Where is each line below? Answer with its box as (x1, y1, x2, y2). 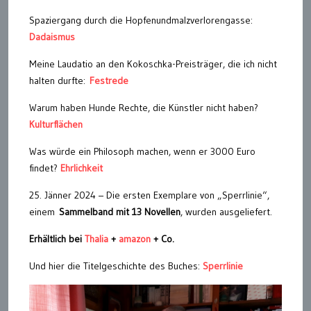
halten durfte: (29, 74, 90, 87)
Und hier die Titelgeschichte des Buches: (29, 260, 200, 273)
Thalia (85, 233, 108, 246)
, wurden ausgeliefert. (180, 205, 272, 219)
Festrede (90, 74, 128, 87)
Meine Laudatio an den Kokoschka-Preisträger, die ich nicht (29, 58, 277, 71)
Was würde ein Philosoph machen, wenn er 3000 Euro (29, 145, 255, 158)
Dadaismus (29, 31, 75, 44)
